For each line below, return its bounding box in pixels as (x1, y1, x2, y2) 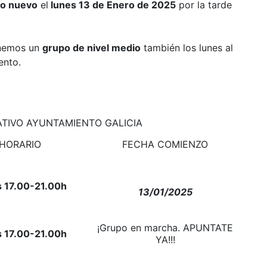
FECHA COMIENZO (122, 138, 208, 151)
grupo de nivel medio (42, 42, 141, 54)
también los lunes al (141, 42, 233, 54)
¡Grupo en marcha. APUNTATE (97, 222, 233, 234)
